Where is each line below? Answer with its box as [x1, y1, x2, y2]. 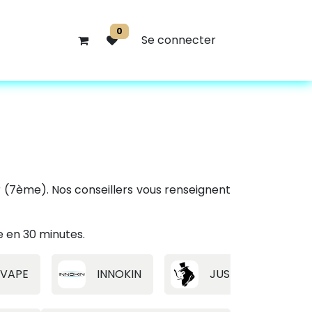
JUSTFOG [210, 266, 261, 282]
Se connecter [141, 32, 216, 48]
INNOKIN [97, 266, 141, 282]
